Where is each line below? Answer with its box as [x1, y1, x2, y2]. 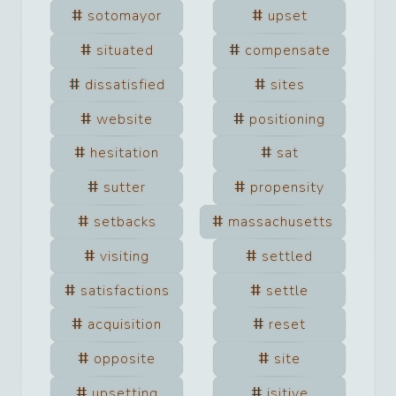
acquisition [88, 315, 162, 335]
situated [95, 41, 154, 61]
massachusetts [228, 212, 334, 232]
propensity [250, 178, 324, 198]
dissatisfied [84, 74, 165, 95]
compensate [244, 41, 331, 61]
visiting [100, 246, 149, 266]
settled [262, 246, 313, 266]
